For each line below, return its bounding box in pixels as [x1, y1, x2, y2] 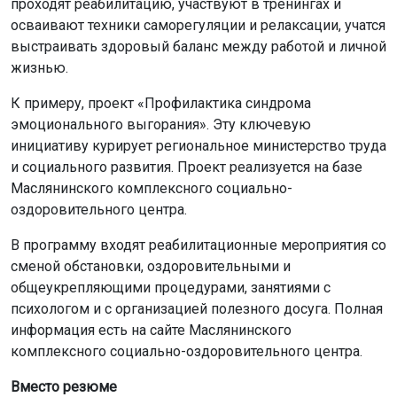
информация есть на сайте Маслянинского [11, 322, 292, 339]
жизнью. [11, 59, 68, 76]
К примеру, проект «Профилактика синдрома [11, 95, 311, 112]
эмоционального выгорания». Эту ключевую [11, 116, 311, 133]
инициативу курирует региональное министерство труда [11, 137, 386, 154]
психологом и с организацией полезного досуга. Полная [11, 300, 383, 317]
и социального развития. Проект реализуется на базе [11, 159, 362, 175]
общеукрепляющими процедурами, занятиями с [11, 279, 331, 296]
